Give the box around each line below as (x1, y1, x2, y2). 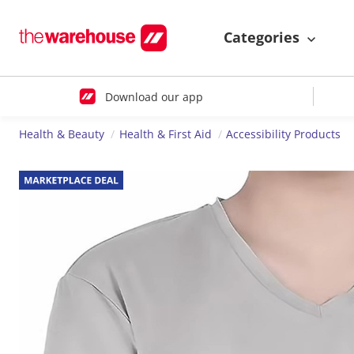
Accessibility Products (226, 126, 341, 142)
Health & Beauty (19, 126, 104, 142)
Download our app (104, 88, 203, 104)
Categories (224, 28, 303, 47)
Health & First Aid (119, 126, 212, 142)
